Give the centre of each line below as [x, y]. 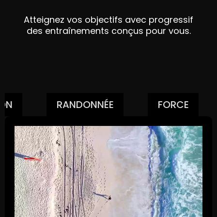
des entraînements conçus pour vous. [108, 31]
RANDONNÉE [85, 105]
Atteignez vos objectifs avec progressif [108, 20]
